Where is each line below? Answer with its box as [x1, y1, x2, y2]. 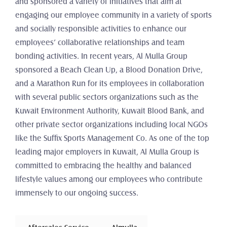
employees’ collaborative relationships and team [15, 39, 184, 46]
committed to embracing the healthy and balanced [15, 162, 192, 169]
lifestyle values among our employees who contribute [15, 176, 203, 183]
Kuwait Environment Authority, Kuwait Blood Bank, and [15, 107, 204, 115]
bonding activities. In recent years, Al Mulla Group [15, 53, 187, 60]
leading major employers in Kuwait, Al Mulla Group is [15, 148, 199, 156]
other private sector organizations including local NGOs [15, 121, 208, 128]
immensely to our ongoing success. [15, 190, 138, 197]
